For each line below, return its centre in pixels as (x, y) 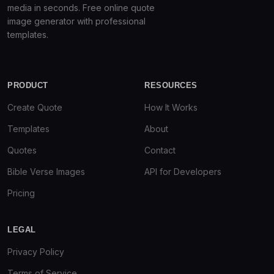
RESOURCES (171, 85)
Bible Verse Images (46, 172)
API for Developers (183, 172)
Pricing (21, 193)
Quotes (22, 150)
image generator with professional (76, 21)
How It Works (171, 107)
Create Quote (35, 107)
